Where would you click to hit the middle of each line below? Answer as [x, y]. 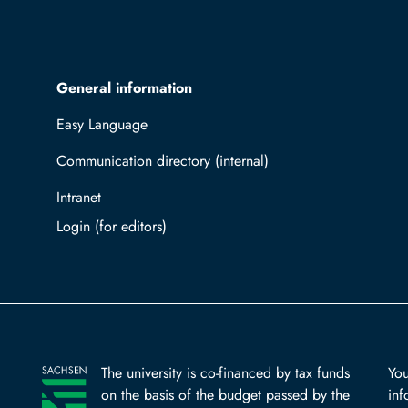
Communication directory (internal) [163, 161]
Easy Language [102, 124]
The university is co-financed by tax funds [226, 373]
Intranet [79, 197]
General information [124, 88]
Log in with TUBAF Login [177, 226]
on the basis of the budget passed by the [226, 395]
